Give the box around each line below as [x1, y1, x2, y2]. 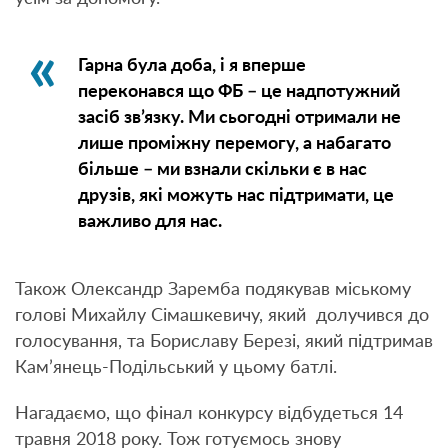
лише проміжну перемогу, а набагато [77, 135, 391, 154]
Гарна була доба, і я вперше [77, 57, 306, 76]
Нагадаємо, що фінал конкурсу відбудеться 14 [15, 405, 403, 424]
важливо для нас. [77, 213, 222, 232]
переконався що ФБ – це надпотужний [77, 83, 400, 102]
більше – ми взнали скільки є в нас [77, 161, 367, 180]
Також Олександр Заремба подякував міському [15, 281, 411, 300]
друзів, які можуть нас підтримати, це [77, 187, 394, 206]
